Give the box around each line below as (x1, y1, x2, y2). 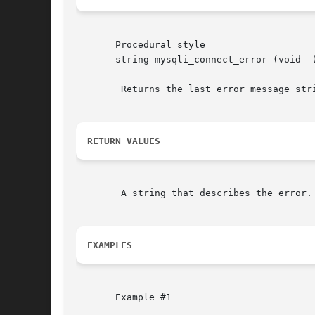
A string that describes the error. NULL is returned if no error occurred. (76, 188, 121, 199)
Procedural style (76, 39, 205, 51)
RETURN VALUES (87, 136, 160, 147)
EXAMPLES (87, 240, 132, 251)
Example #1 (76, 292, 172, 303)
